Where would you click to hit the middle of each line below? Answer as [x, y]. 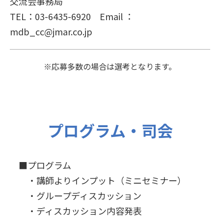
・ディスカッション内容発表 [76, 211]
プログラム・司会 [110, 130]
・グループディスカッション [76, 196]
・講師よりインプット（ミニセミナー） [98, 180]
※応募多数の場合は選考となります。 [110, 67]
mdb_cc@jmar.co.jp [51, 32]
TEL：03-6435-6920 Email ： [72, 16]
